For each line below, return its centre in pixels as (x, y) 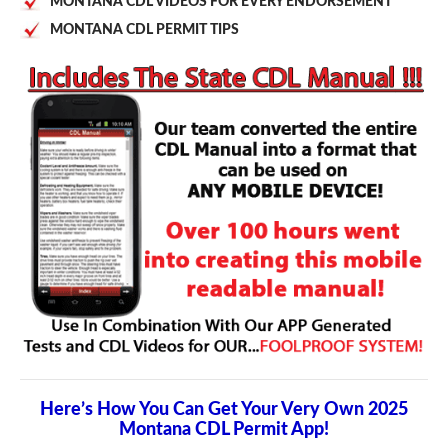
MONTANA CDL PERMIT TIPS (144, 29)
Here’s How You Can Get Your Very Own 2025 (224, 410)
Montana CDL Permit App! (224, 430)
